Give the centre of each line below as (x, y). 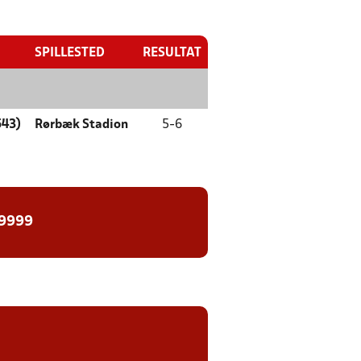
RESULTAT (172, 53)
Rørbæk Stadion (81, 125)
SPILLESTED (70, 53)
